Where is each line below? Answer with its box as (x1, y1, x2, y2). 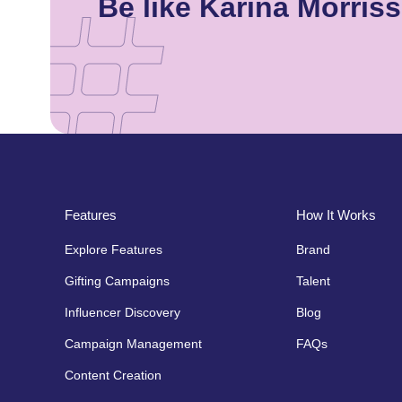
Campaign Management (65, 336, 202, 351)
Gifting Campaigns (65, 273, 170, 288)
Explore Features (65, 241, 162, 257)
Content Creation (65, 367, 162, 382)
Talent (295, 273, 330, 288)
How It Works (295, 206, 376, 223)
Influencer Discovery (65, 304, 180, 319)
